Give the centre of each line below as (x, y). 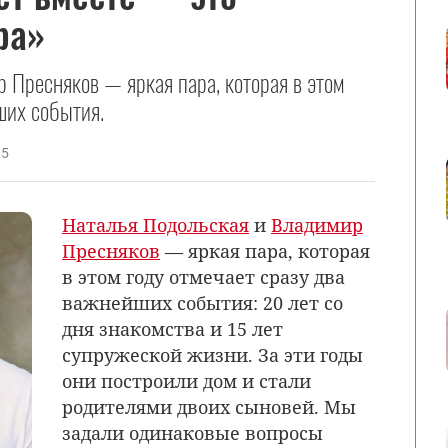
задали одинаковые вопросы (192, 432)
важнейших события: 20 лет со (202, 302)
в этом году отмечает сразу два (203, 276)
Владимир (317, 224)
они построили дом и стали (186, 380)
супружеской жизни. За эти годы (212, 354)
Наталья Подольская (155, 224)
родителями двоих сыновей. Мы (209, 406)
